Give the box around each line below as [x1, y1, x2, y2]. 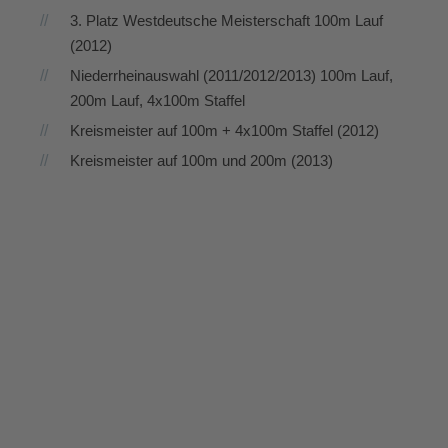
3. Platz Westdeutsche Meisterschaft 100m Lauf [70, 12, 383, 29]
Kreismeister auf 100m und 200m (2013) [70, 152, 333, 169]
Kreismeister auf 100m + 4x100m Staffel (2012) [70, 122, 379, 139]
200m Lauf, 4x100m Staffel [70, 92, 245, 109]
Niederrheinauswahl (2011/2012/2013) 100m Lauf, [70, 67, 393, 84]
